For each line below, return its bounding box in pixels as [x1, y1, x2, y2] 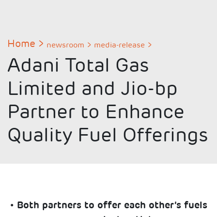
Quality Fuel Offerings [7, 127, 208, 146]
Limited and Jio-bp [7, 80, 178, 100]
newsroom [46, 42, 84, 49]
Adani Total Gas [7, 57, 149, 77]
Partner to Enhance [7, 104, 185, 123]
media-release [94, 42, 145, 49]
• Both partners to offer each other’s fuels [10, 201, 207, 211]
